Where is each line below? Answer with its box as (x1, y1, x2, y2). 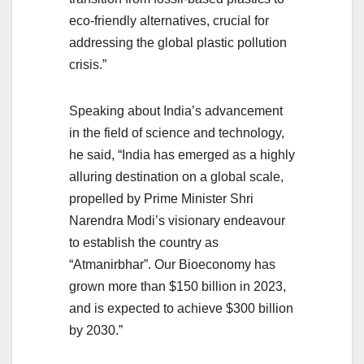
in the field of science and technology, (69, 126, 284, 141)
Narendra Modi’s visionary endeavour (69, 214, 285, 228)
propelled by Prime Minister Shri (69, 192, 253, 206)
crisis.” (69, 58, 106, 72)
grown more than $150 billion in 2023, (69, 279, 286, 294)
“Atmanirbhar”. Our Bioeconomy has (69, 258, 275, 272)
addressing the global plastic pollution (69, 36, 287, 50)
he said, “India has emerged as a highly (69, 148, 295, 162)
